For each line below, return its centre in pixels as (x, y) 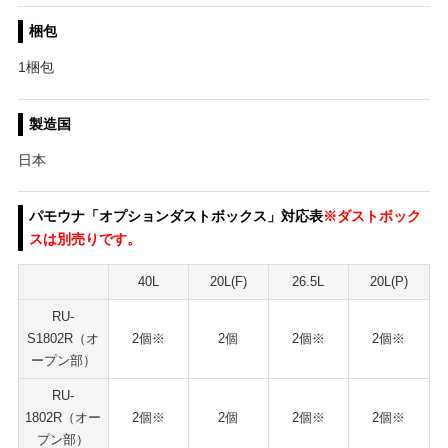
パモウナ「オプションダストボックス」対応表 (176, 216)
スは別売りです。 (85, 239)
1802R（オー (63, 418)
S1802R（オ (63, 339)
